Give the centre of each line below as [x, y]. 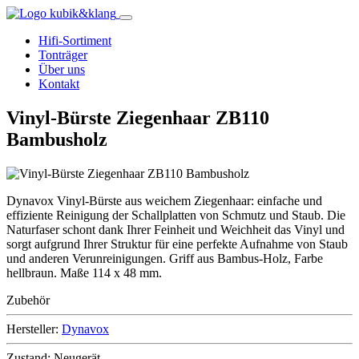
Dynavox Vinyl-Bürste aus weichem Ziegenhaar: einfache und [164, 200]
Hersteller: [32, 329]
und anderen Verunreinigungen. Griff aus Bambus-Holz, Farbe [165, 258]
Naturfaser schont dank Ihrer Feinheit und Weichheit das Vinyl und [175, 229]
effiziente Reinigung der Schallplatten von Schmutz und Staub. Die [176, 215]
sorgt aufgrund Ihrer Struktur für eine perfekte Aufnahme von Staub [177, 244]
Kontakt [59, 84]
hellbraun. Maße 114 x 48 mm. [84, 272]
